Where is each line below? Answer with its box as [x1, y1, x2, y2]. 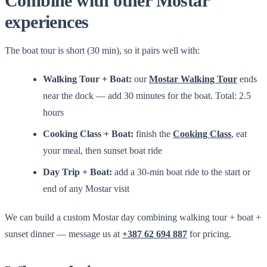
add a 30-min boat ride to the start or [112, 166, 250, 177]
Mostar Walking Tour [149, 73, 237, 84]
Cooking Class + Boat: [43, 128, 133, 139]
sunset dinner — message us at [5, 228, 122, 239]
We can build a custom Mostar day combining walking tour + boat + [5, 212, 261, 222]
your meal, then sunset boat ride [43, 145, 162, 156]
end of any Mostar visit [43, 183, 129, 194]
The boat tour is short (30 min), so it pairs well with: [5, 45, 200, 55]
